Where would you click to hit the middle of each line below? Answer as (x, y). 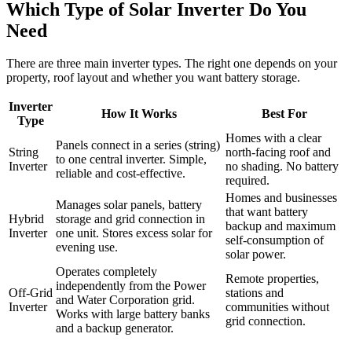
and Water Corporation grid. (125, 300)
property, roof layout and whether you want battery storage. (153, 78)
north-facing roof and (278, 152)
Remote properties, (272, 279)
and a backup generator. (115, 328)
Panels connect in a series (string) (138, 145)
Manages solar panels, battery (129, 205)
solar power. (256, 255)
